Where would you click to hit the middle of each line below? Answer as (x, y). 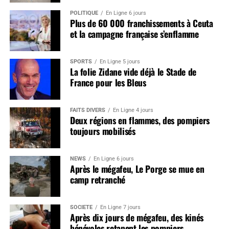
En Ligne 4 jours (133, 110)
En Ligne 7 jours (120, 207)
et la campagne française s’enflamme (134, 33)
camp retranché (97, 179)
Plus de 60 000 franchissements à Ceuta (141, 23)
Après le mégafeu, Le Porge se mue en (137, 168)
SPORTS (81, 61)
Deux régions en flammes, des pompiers (140, 120)
